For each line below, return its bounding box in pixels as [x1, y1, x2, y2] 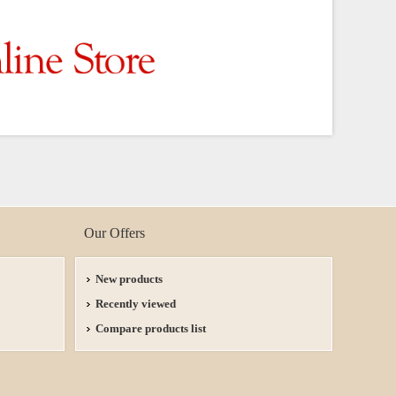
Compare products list [95, 322, 206, 336]
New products [95, 272, 163, 286]
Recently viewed [95, 297, 176, 311]
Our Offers [84, 225, 145, 241]
